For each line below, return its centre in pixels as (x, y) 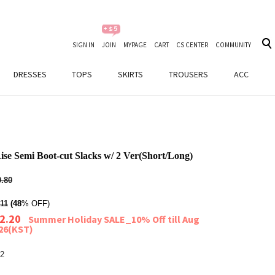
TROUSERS (188, 74)
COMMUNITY (233, 45)
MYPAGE (135, 45)
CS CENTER (192, 45)
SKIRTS (130, 74)
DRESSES (30, 74)
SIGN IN (83, 45)
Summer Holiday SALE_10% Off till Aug (114, 219)
